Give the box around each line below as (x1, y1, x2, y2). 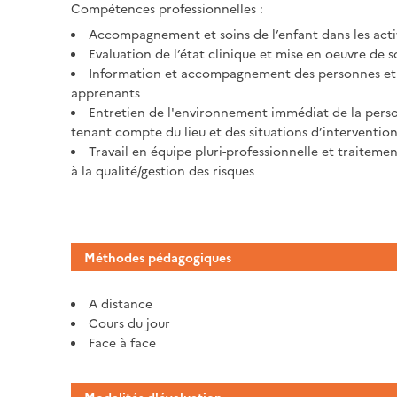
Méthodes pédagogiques (83, 248, 231, 267)
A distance (88, 294, 152, 313)
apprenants (70, 83, 140, 102)
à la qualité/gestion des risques (70, 161, 254, 180)
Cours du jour (88, 314, 170, 332)
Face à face (88, 333, 156, 352)
